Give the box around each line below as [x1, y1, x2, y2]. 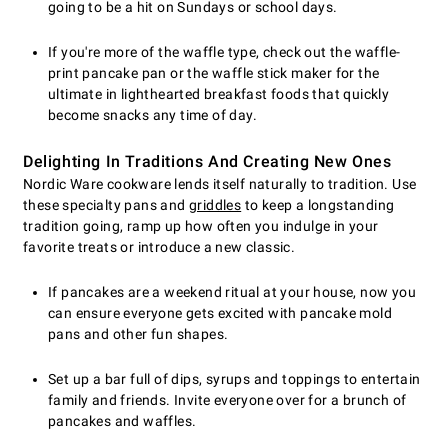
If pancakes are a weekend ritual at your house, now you [48, 284, 416, 301]
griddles [189, 197, 242, 214]
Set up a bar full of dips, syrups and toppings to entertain [48, 371, 421, 388]
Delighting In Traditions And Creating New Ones [23, 152, 392, 172]
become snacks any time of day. [48, 107, 257, 124]
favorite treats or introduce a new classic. [23, 239, 296, 256]
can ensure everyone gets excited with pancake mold [48, 305, 392, 322]
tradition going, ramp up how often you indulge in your [23, 218, 379, 235]
